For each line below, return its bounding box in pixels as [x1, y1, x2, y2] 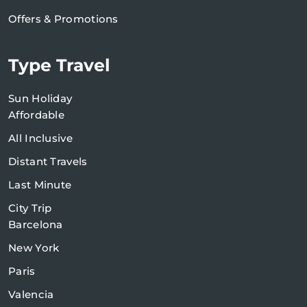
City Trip [8, 201, 52, 215]
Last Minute [8, 178, 72, 192]
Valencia [8, 288, 54, 302]
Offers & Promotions [8, 12, 119, 26]
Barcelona [8, 218, 63, 232]
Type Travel [8, 55, 110, 76]
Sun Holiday [8, 92, 73, 106]
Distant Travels [8, 155, 88, 169]
